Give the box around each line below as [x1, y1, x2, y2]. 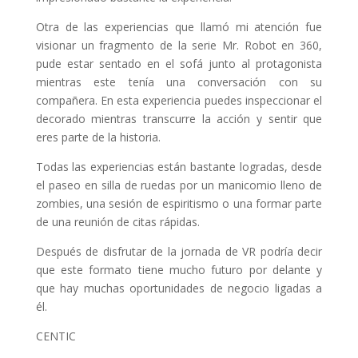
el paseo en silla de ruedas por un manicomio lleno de [35, 177, 323, 193]
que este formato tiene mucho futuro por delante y [35, 261, 323, 277]
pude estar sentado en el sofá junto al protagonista [35, 55, 323, 71]
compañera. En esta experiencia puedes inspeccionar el [35, 92, 323, 108]
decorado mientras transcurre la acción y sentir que [35, 110, 323, 126]
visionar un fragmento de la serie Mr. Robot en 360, [35, 37, 323, 53]
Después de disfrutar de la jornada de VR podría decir [35, 243, 323, 259]
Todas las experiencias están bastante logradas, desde [35, 158, 323, 174]
